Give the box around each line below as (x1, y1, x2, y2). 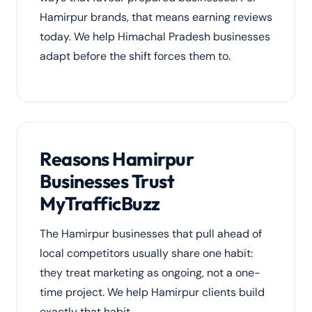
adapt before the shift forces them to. (40, 49, 231, 63)
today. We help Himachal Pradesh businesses (40, 29, 270, 44)
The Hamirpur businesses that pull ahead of (40, 226, 262, 241)
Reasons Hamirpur (40, 147, 194, 171)
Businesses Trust (40, 169, 175, 193)
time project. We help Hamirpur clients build (40, 285, 265, 299)
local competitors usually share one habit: (40, 246, 253, 260)
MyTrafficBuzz (40, 192, 160, 215)
